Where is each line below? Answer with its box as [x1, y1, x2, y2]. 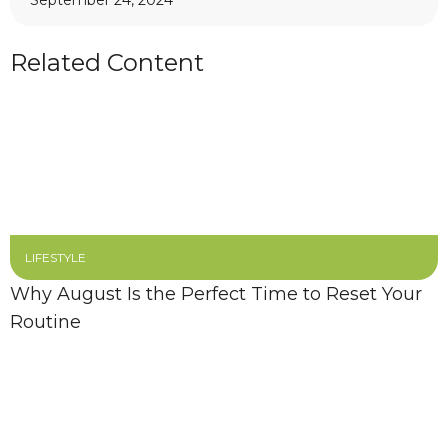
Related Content [10, 48, 204, 77]
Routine [10, 311, 81, 333]
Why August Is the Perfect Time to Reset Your [10, 283, 422, 305]
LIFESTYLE [25, 250, 86, 265]
